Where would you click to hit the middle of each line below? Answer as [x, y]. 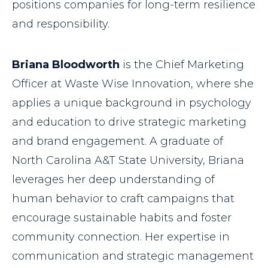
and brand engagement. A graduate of [118, 141]
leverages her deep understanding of [113, 180]
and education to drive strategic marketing [129, 122]
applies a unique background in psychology [132, 103]
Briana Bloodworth [66, 65]
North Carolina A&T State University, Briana [128, 161]
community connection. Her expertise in [121, 237]
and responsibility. [61, 24]
